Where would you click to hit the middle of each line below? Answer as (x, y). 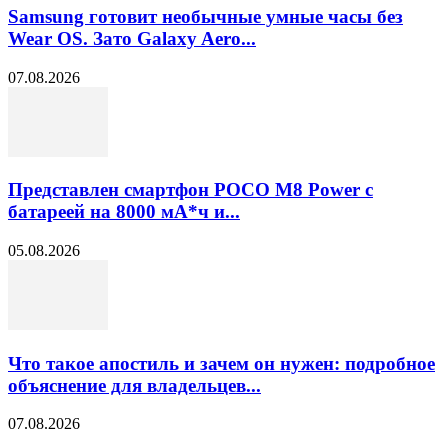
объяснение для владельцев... (134, 385)
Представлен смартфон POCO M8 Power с (190, 190)
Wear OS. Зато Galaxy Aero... (132, 38)
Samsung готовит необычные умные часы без (205, 16)
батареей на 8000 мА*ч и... (124, 212)
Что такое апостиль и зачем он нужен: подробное (221, 363)
